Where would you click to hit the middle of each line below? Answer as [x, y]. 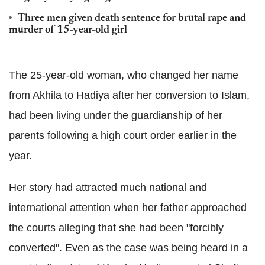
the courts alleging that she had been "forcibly [116, 227]
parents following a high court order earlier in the [123, 135]
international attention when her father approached [128, 207]
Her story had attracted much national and [108, 187]
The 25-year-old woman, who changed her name [124, 75]
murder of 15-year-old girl [68, 30]
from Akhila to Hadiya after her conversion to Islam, [129, 95]
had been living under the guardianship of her [116, 115]
